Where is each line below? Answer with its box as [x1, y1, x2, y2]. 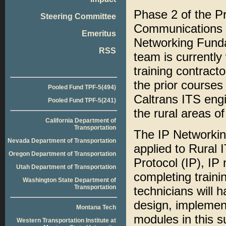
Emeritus [82, 29, 116, 38]
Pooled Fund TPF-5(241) [48, 97, 116, 104]
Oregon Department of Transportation [9, 150, 116, 157]
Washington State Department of [23, 177, 116, 184]
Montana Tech [76, 204, 116, 211]
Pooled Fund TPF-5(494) [48, 84, 116, 91]
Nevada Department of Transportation [8, 137, 116, 144]
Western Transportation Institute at [17, 217, 116, 224]
